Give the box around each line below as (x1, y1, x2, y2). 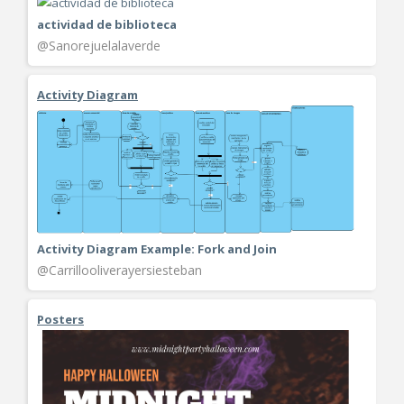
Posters (37, 310, 84, 327)
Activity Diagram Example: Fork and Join (37, 240, 277, 257)
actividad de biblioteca (37, 15, 177, 32)
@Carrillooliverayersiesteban (37, 261, 202, 279)
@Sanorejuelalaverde (37, 36, 161, 54)
